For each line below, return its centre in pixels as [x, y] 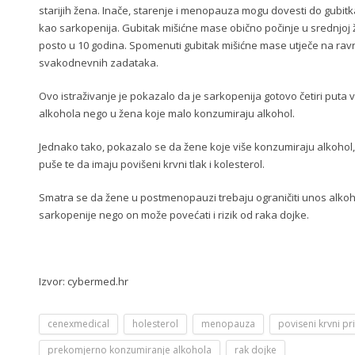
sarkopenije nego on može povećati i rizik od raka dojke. [174, 215]
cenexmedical [78, 324]
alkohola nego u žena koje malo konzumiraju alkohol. [167, 113]
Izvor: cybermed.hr [84, 281]
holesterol [155, 324]
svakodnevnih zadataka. [99, 63]
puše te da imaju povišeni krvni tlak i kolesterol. [152, 164]
